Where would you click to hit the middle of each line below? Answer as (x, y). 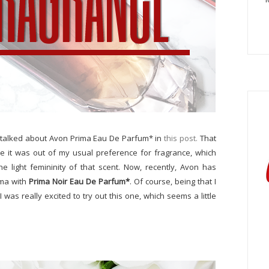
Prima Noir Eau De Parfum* (78, 181)
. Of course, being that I (173, 181)
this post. (181, 138)
